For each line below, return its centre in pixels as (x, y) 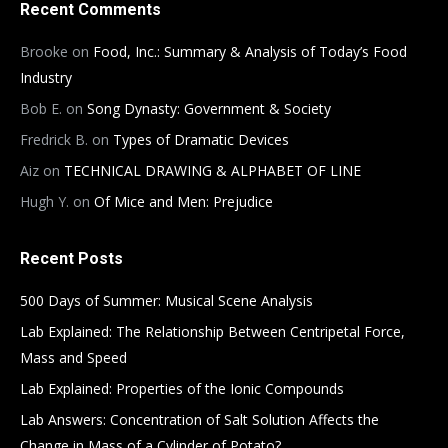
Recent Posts (71, 258)
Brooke (44, 51)
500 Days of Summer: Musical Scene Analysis (166, 300)
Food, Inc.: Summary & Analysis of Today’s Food (250, 51)
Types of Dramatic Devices (201, 139)
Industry (46, 77)
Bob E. (41, 108)
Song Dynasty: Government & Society (209, 108)
